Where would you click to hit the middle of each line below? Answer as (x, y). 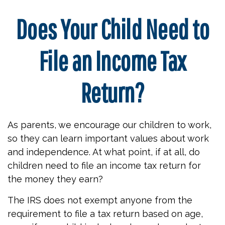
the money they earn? (55, 179)
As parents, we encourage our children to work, (109, 125)
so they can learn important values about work (108, 138)
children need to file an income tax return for (104, 165)
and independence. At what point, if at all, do (104, 152)
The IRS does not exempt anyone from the (100, 200)
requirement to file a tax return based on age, (105, 214)
